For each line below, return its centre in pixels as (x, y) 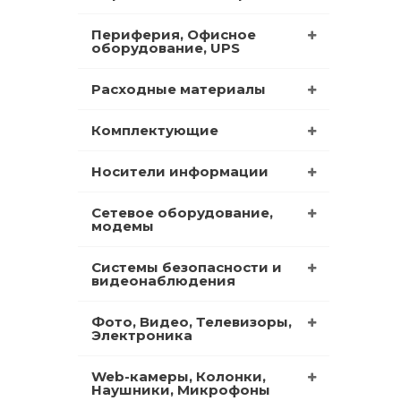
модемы (123, 226)
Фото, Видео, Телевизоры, (192, 321)
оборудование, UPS (166, 47)
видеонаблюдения (163, 280)
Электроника (142, 335)
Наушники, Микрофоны (181, 389)
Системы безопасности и (187, 267)
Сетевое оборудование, (182, 212)
